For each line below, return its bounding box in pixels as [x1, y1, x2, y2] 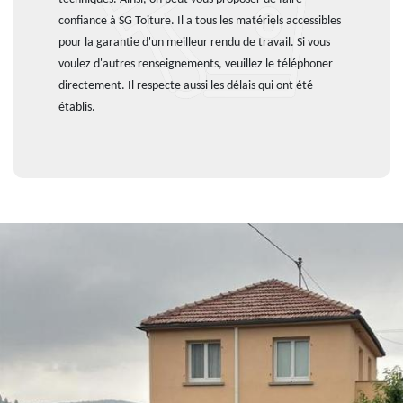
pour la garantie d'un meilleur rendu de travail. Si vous [58, 36, 330, 49]
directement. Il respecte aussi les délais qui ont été [58, 79, 313, 93]
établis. [58, 101, 95, 114]
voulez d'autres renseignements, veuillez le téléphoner [58, 58, 333, 71]
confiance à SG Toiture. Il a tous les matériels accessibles [58, 14, 341, 28]
